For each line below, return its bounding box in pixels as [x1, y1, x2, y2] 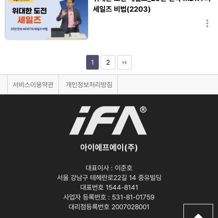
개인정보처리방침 [66, 80, 112, 89]
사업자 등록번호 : [63, 193, 112, 201]
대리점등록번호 [69, 202, 111, 211]
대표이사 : [86, 163, 115, 172]
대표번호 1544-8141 [80, 183, 138, 191]
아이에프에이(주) [80, 142, 138, 152]
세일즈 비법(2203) [93, 5, 151, 14]
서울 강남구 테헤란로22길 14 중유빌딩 [56, 173, 162, 182]
